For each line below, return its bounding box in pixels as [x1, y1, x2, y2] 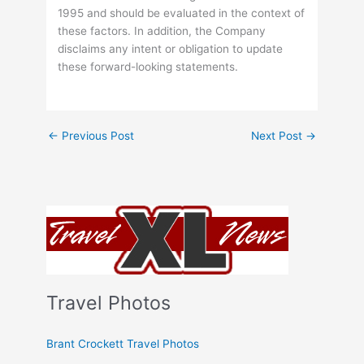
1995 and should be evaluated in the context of [58, 6, 305, 20]
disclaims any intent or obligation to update [58, 42, 284, 56]
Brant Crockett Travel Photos [46, 337, 200, 351]
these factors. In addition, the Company [58, 24, 266, 38]
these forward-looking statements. [58, 60, 239, 74]
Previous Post [58, 129, 135, 143]
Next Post [250, 129, 305, 143]
